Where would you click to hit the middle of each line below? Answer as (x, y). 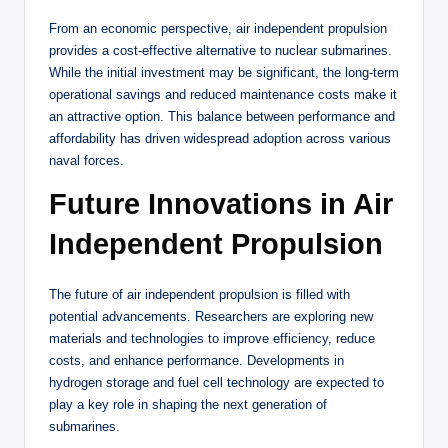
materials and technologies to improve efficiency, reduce (212, 339)
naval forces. (86, 161)
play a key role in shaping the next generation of (188, 405)
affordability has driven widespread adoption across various (220, 139)
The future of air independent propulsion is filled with (199, 295)
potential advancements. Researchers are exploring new (211, 317)
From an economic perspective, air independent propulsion (218, 29)
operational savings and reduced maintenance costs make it (223, 95)
